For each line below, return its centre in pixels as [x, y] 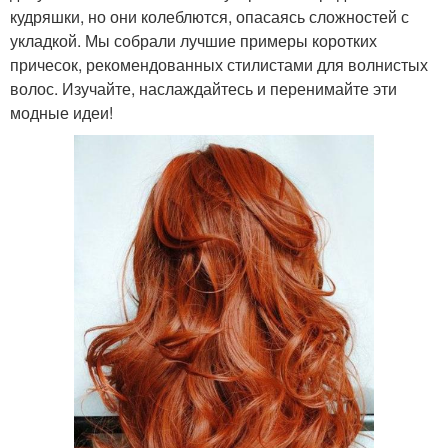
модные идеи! [61, 112]
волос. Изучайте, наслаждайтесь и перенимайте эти [203, 88]
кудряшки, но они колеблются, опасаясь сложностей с [209, 16]
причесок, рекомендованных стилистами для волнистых [219, 64]
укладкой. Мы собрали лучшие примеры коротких [193, 40]
